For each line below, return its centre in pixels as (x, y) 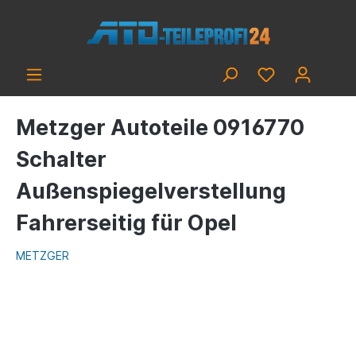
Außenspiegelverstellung (151, 191)
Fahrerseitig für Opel (126, 223)
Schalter (61, 159)
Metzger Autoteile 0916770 (160, 128)
